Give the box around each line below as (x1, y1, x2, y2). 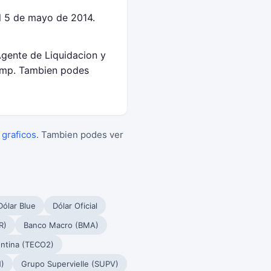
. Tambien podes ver (36, 129, 123, 140)
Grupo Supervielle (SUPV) (21, 259, 119, 269)
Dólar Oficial (53, 201, 97, 211)
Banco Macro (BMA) (24, 220, 99, 230)
